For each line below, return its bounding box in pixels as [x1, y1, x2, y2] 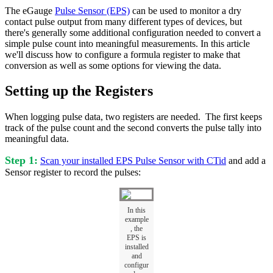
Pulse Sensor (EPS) [55, 5, 130, 16]
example [124, 214, 149, 224]
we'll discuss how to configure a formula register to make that [5, 49, 240, 60]
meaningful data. [5, 133, 69, 144]
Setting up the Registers [5, 83, 153, 99]
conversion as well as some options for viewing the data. [5, 60, 221, 71]
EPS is [127, 233, 146, 242]
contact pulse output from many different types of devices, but [5, 16, 242, 27]
